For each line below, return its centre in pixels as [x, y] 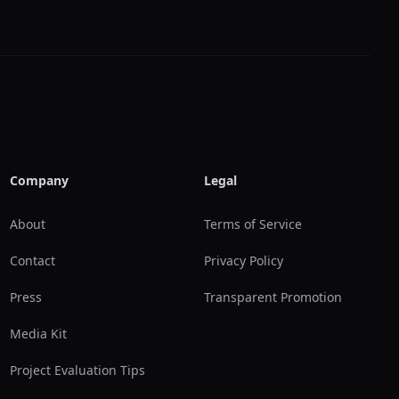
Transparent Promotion [273, 297]
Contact [32, 261]
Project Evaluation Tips [77, 370]
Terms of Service [253, 224]
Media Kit [38, 334]
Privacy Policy [244, 261]
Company [39, 180]
